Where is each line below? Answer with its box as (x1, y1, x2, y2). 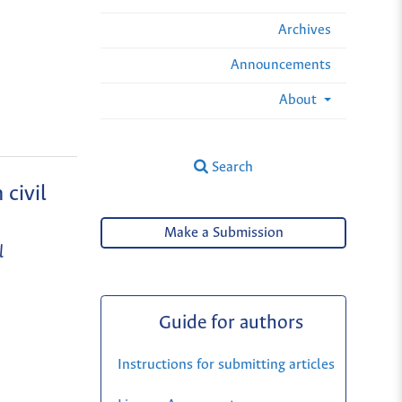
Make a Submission (163, 225, 284, 241)
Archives (278, 22, 331, 38)
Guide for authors (159, 312, 304, 334)
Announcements (231, 57, 331, 73)
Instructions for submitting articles (117, 356, 335, 372)
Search (208, 159, 254, 175)
